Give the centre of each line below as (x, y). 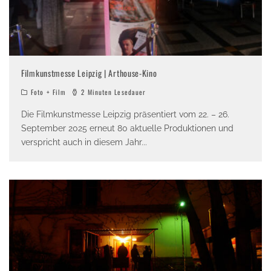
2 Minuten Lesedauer (113, 92)
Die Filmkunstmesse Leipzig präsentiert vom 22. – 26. (125, 115)
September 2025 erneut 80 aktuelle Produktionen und (127, 129)
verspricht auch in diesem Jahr (81, 142)
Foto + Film (48, 92)
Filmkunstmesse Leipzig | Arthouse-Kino (89, 73)
